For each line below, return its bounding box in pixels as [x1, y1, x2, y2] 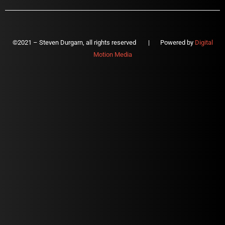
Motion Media [93, 51, 132, 59]
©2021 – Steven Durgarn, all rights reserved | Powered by [12, 39, 195, 47]
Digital [194, 39, 213, 47]
